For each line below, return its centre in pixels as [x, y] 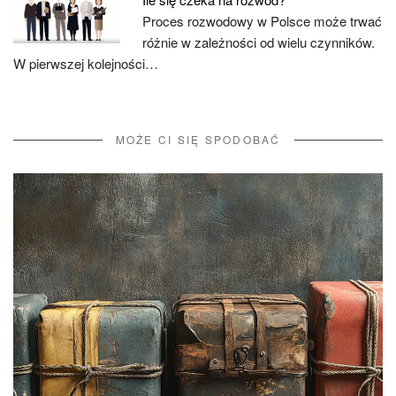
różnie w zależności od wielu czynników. [259, 42]
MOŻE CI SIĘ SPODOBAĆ [198, 139]
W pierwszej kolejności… [86, 63]
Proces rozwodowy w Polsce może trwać [263, 21]
